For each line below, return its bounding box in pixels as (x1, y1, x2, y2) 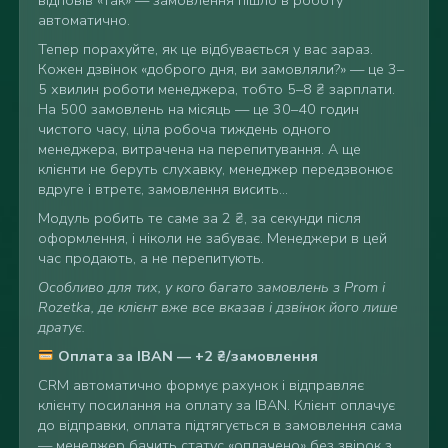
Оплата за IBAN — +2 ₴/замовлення (53, 345, 318, 366)
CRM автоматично (37, 374, 166, 395)
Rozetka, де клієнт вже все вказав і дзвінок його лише (37, 296, 398, 317)
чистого (37, 118, 96, 139)
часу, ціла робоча (95, 118, 220, 139)
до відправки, (37, 414, 133, 435)
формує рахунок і (165, 374, 289, 395)
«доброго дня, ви (140, 58, 261, 79)
